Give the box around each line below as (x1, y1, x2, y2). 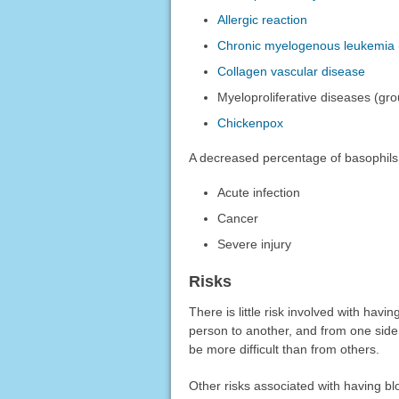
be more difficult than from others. (188, 341, 379, 356)
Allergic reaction (217, 12, 308, 27)
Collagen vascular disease (217, 63, 366, 78)
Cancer (217, 210, 259, 225)
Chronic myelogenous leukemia (217, 37, 395, 53)
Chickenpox (217, 115, 284, 130)
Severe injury (217, 236, 292, 251)
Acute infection (217, 184, 301, 199)
